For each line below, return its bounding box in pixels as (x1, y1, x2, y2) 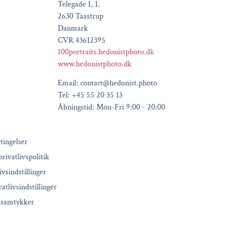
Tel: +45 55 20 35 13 (57, 90, 123, 101)
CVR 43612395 (57, 35, 105, 46)
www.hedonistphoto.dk (57, 58, 132, 69)
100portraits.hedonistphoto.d (57, 46, 150, 57)
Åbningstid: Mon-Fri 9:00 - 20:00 (57, 102, 165, 113)
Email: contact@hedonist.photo (57, 78, 157, 89)
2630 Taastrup (57, 11, 103, 22)
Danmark (57, 23, 88, 34)
